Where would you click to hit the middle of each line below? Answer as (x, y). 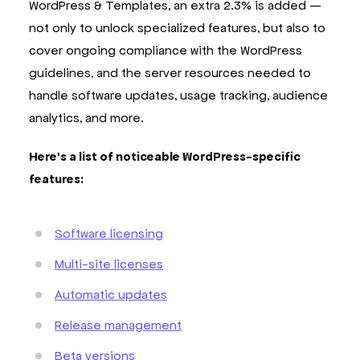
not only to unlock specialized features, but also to (177, 27)
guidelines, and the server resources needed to (170, 72)
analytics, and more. (86, 117)
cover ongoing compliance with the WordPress (166, 50)
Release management (118, 325)
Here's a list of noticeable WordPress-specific (165, 156)
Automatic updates (111, 294)
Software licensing (109, 233)
